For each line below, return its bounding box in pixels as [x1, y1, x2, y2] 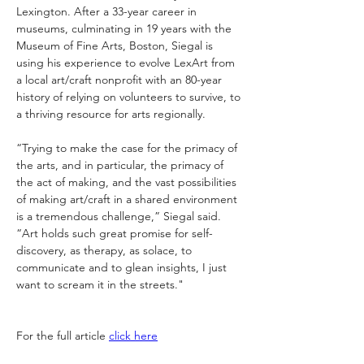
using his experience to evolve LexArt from [16, 55, 238, 70]
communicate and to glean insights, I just [16, 260, 230, 275]
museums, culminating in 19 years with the [16, 21, 235, 36]
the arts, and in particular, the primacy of [16, 158, 227, 172]
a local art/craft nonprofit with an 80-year [16, 72, 225, 87]
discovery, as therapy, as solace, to [16, 243, 195, 258]
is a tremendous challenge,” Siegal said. [16, 209, 224, 223]
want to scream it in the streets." [16, 277, 184, 292]
